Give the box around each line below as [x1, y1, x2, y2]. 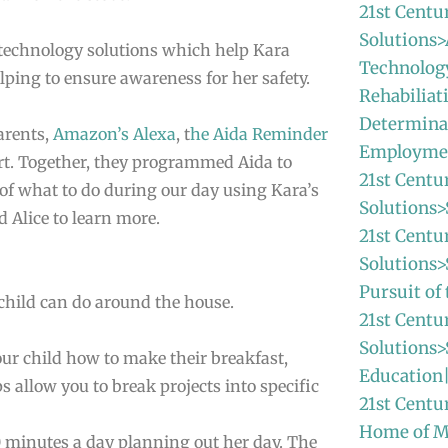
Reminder [252, 124, 328, 144]
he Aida [190, 124, 252, 144]
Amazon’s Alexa [53, 124, 176, 144]
